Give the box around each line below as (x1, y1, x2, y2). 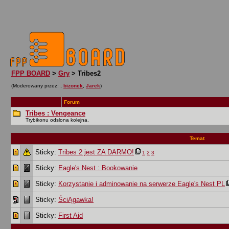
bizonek (63, 83, 83, 88)
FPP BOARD (11, 70, 50, 77)
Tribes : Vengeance (26, 109, 85, 117)
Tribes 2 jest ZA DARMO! (58, 148, 134, 156)
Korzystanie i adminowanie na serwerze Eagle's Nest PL (58, 180, 225, 188)
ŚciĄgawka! (58, 196, 94, 203)
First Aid (58, 212, 83, 219)
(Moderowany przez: (11, 83, 60, 88)
